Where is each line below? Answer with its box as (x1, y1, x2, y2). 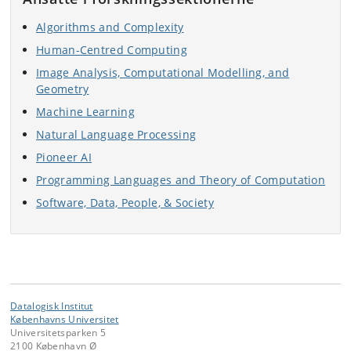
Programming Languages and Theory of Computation (36, 172, 326, 187)
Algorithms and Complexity (36, 20, 184, 34)
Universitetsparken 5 (10, 326, 106, 338)
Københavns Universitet (10, 313, 119, 325)
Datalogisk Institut (10, 299, 93, 312)
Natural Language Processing (36, 127, 197, 142)
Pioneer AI (36, 150, 92, 165)
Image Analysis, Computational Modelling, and (36, 65, 290, 80)
